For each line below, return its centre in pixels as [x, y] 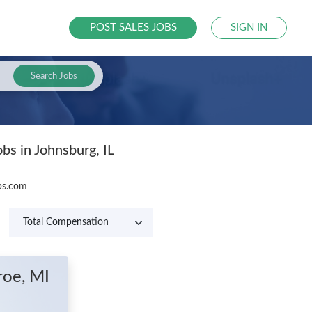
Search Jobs [54, 76]
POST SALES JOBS [133, 28]
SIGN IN [249, 28]
